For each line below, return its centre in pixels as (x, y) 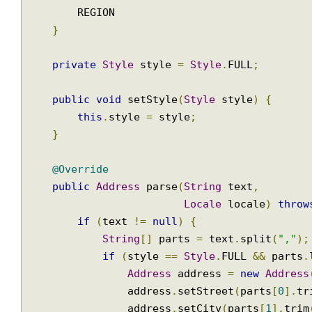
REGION (54, 42)
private (77, 96)
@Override (83, 203)
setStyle (154, 132)
